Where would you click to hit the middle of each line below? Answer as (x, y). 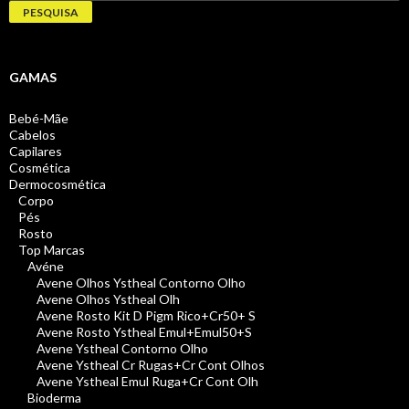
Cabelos (32, 135)
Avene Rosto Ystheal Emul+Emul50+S (144, 332)
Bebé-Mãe (39, 119)
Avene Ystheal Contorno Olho (122, 349)
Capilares (36, 152)
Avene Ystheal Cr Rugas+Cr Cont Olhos (151, 365)
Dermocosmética (58, 184)
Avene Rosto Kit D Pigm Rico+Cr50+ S (146, 316)
